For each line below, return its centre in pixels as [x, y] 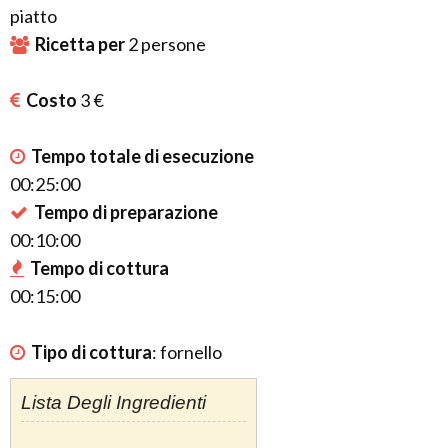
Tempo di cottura [99, 268]
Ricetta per [81, 44]
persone [172, 44]
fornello [191, 352]
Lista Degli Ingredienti [113, 402]
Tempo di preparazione [126, 212]
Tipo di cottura [91, 352]
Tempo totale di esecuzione [142, 156]
